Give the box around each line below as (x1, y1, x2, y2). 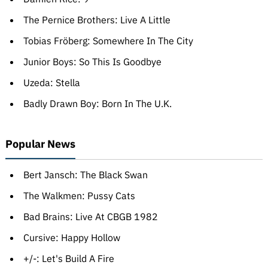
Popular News (5, 137, 75, 151)
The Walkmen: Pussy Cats (23, 190, 135, 202)
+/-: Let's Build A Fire (23, 252, 114, 265)
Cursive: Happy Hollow (23, 232, 120, 244)
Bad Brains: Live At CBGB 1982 (23, 211, 158, 223)
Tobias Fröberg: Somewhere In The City (23, 35, 193, 47)
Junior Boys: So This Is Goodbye (23, 56, 162, 68)
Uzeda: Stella (23, 77, 80, 89)
